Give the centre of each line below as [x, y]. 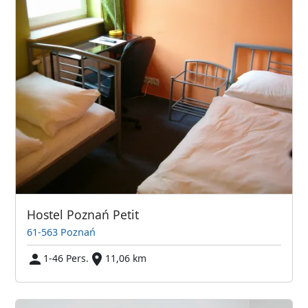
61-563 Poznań [62, 232]
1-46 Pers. [66, 258]
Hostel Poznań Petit [83, 215]
